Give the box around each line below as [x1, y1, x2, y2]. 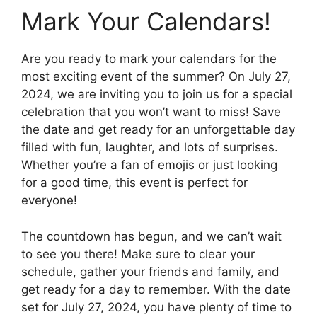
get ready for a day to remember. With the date [21, 282, 291, 296]
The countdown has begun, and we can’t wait [21, 229, 282, 243]
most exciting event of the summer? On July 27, [21, 69, 291, 83]
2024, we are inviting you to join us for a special [21, 87, 292, 101]
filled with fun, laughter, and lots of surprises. [21, 140, 278, 154]
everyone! [21, 193, 77, 207]
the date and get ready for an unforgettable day [21, 122, 295, 137]
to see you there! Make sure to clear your [21, 246, 255, 261]
